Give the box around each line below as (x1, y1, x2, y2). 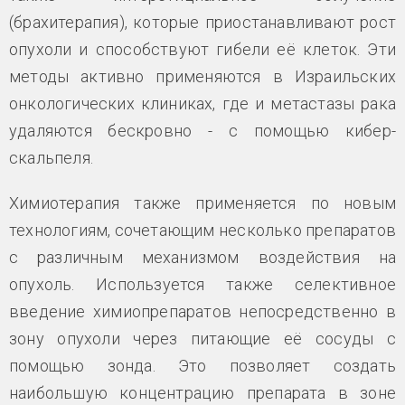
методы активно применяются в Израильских (9, 66, 396, 86)
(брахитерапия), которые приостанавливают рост (9, 12, 396, 32)
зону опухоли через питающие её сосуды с (9, 328, 396, 348)
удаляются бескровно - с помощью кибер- (9, 120, 396, 140)
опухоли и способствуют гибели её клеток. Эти (9, 39, 396, 59)
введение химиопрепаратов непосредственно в (9, 301, 396, 321)
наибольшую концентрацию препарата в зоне (9, 382, 396, 402)
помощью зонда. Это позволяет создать (9, 355, 396, 375)
